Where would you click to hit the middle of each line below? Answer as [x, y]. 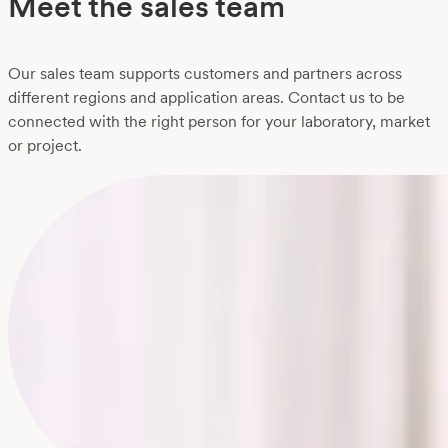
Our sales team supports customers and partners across [205, 74]
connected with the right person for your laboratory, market [219, 122]
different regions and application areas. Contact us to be [206, 98]
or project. [45, 146]
